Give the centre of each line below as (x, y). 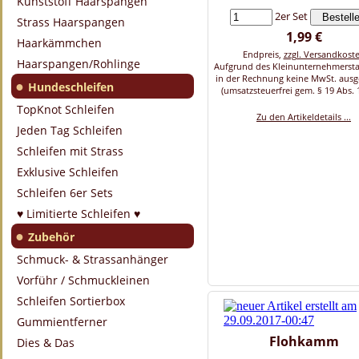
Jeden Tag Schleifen (70, 130)
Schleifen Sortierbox (71, 301)
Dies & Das (46, 343)
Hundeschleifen (71, 87)
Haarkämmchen (59, 43)
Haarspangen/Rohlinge (79, 64)
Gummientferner (62, 322)
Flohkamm (304, 341)
